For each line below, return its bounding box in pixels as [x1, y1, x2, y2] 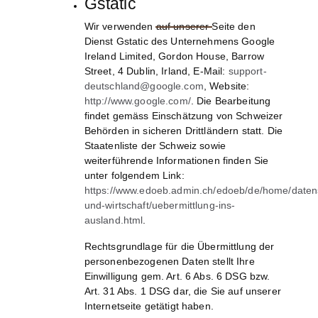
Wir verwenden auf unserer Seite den [84, 21, 256, 33]
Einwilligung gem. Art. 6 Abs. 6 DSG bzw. [84, 270, 270, 283]
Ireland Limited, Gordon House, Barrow [84, 50, 264, 62]
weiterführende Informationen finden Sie [84, 155, 269, 167]
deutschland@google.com [84, 80, 204, 92]
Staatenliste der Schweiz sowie [84, 140, 226, 152]
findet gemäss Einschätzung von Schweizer [84, 110, 283, 122]
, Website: [203, 80, 250, 92]
